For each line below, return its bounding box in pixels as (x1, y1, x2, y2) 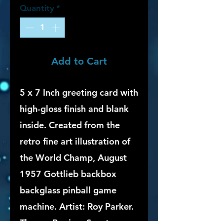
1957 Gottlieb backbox (20, 168, 116, 180)
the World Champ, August (20, 151, 127, 163)
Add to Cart (51, 55, 107, 67)
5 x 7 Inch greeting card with (20, 86, 138, 98)
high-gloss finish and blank (20, 103, 129, 114)
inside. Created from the (20, 119, 120, 131)
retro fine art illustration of (20, 135, 130, 147)
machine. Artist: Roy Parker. (20, 200, 134, 212)
